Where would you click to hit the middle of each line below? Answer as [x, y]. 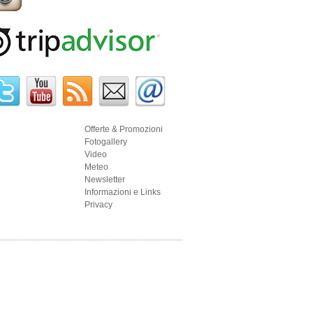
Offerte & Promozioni [124, 129]
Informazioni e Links [123, 192]
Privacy [99, 205]
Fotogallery [106, 142]
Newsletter [105, 180]
